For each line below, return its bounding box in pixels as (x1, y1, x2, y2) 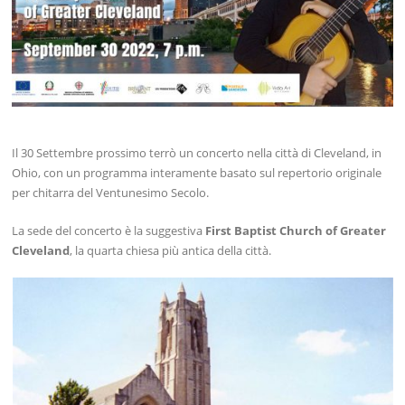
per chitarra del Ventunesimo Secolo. (12, 184, 210, 201)
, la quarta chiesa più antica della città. (70, 241, 272, 259)
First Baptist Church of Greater (205, 221, 387, 239)
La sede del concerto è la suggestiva (12, 221, 206, 239)
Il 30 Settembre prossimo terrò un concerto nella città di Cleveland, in (12, 144, 382, 161)
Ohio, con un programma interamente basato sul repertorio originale (12, 164, 382, 181)
